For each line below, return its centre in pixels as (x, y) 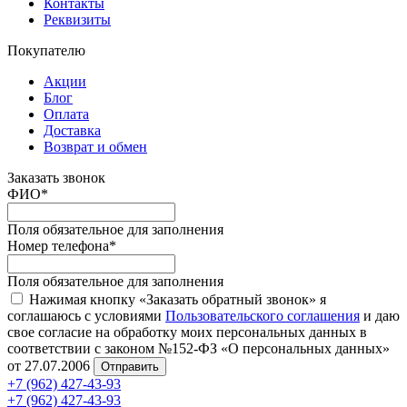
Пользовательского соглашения (263, 315)
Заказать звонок (56, 177)
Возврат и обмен (95, 146)
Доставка (72, 130)
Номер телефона (58, 245)
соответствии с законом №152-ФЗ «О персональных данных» (199, 348)
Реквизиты (77, 19)
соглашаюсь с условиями (86, 315)
